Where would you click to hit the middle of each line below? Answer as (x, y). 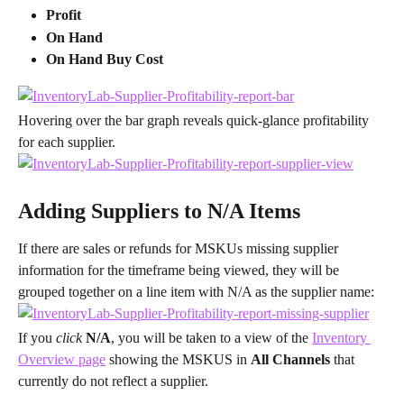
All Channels (292, 359)
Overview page (62, 359)
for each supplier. (67, 142)
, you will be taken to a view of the (211, 337)
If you (37, 337)
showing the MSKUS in (178, 359)
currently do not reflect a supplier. (113, 381)
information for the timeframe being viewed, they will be (180, 270)
